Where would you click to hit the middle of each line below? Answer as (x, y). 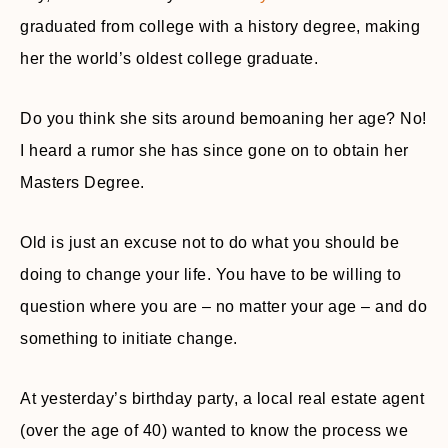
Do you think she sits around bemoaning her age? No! (223, 118)
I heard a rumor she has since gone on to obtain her (214, 150)
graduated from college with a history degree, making (220, 26)
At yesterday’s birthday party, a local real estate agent (222, 398)
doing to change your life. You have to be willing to (210, 274)
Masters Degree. (82, 182)
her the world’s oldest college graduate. (169, 58)
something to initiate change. (129, 338)
